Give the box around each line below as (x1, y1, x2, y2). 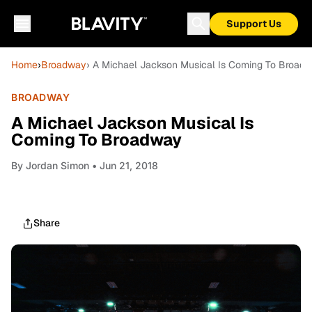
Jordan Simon (26, 159, 89, 171)
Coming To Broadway (11, 129, 182, 150)
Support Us (226, 17, 281, 30)
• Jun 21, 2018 (89, 159, 158, 171)
